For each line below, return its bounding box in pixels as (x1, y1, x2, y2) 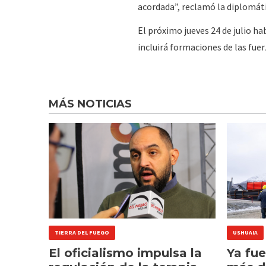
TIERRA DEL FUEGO (55, 229, 109, 236)
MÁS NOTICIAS (49, 97, 132, 110)
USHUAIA (232, 229, 258, 236)
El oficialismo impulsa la (49, 246, 202, 260)
